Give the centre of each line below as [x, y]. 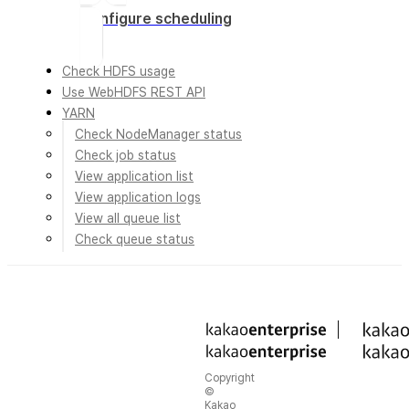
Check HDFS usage [119, 71]
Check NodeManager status [158, 134]
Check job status [126, 155]
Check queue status [135, 239]
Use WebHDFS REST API [134, 92]
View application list [134, 176]
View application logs [138, 197]
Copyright [230, 378]
